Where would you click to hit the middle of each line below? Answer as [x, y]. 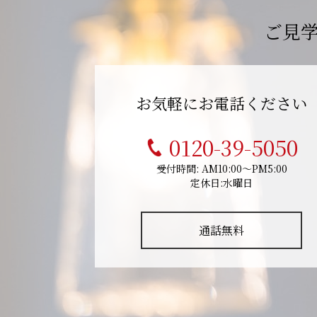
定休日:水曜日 [222, 183]
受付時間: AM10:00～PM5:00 [221, 169]
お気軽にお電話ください [222, 103]
